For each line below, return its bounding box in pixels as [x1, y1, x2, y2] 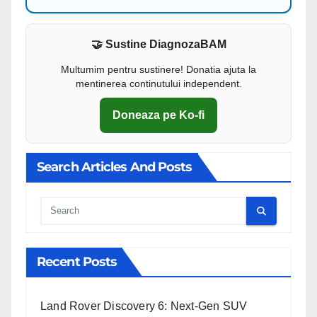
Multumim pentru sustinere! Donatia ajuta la [61, 63, 256, 75]
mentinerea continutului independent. [75, 77, 242, 89]
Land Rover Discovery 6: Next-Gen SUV [40, 300, 248, 313]
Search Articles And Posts [37, 159, 192, 175]
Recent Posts [37, 254, 117, 270]
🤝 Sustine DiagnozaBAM [91, 38, 226, 50]
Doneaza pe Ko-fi [113, 108, 204, 121]
